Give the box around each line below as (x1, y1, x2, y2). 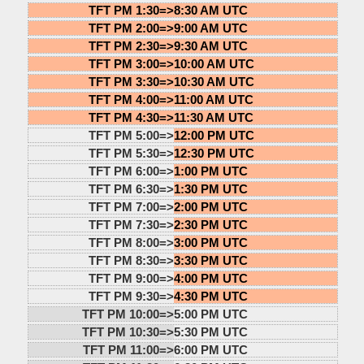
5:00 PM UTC (173, 306, 248, 321)
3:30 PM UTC (173, 253, 248, 267)
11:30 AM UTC (173, 110, 253, 124)
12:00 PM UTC (173, 128, 254, 142)
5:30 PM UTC (173, 324, 248, 339)
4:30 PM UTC (173, 288, 248, 303)
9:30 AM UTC (173, 38, 248, 53)
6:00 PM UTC (173, 342, 248, 357)
